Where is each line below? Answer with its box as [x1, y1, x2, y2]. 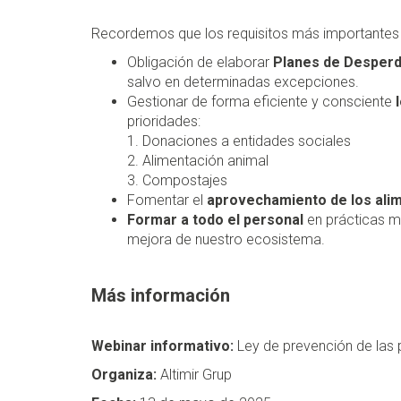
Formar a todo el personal [127, 211, 307, 229]
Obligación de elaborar [127, 54, 273, 72]
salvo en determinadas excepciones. [127, 73, 359, 91]
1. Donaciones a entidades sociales [127, 132, 351, 150]
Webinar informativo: [91, 337, 234, 355]
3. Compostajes [127, 172, 227, 190]
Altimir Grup [160, 366, 232, 384]
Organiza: [91, 366, 160, 384]
